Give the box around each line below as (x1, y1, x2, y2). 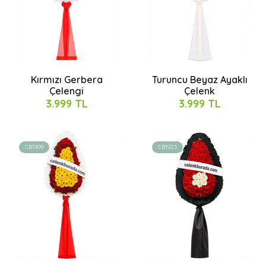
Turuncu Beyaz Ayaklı (151, 73, 248, 85)
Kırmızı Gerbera (30, 73, 103, 85)
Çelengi (49, 84, 84, 97)
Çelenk (184, 84, 215, 97)
